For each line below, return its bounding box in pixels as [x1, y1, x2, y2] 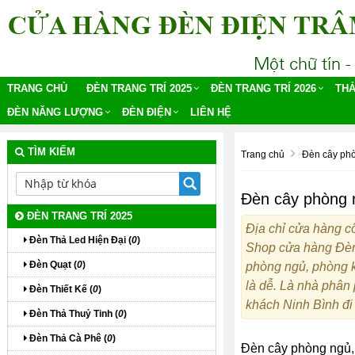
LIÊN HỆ [190, 106, 231, 118]
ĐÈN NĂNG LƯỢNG [7, 106, 103, 118]
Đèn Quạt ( [27, 259, 77, 270]
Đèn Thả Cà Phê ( [27, 333, 107, 344]
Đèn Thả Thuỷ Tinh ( [27, 308, 118, 319]
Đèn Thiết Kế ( [27, 284, 93, 295]
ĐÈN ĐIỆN [122, 106, 171, 118]
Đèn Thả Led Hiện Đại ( [27, 235, 132, 246]
